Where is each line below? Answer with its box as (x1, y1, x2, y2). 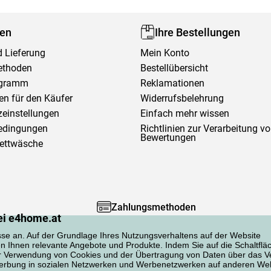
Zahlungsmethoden (111, 201, 197, 213)
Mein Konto (140, 47, 190, 59)
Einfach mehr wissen (140, 108, 230, 119)
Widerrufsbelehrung (140, 93, 224, 104)
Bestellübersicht (140, 62, 209, 74)
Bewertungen (140, 132, 197, 143)
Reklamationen (140, 77, 205, 89)
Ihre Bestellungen (155, 25, 241, 39)
